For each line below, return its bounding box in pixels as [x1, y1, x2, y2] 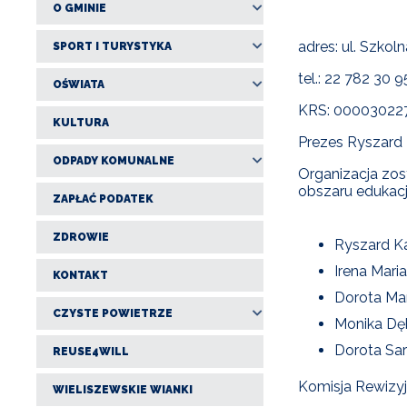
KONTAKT [53, 268, 109, 282]
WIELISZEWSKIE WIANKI [53, 382, 194, 396]
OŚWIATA [53, 77, 105, 91]
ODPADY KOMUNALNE [53, 154, 175, 167]
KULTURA [53, 115, 110, 129]
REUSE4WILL [53, 344, 130, 358]
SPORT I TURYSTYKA [53, 39, 173, 53]
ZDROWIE [53, 230, 110, 243]
